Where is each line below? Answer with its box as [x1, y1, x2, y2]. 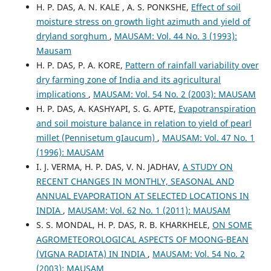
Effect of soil [191, 1, 241, 13]
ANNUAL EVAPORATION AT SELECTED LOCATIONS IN [36, 190, 249, 201]
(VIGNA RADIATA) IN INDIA [36, 248, 148, 260]
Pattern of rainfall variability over [125, 59, 259, 71]
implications [36, 88, 88, 100]
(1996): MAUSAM [36, 146, 104, 158]
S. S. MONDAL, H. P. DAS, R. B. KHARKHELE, [36, 219, 212, 230]
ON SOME [212, 219, 252, 230]
